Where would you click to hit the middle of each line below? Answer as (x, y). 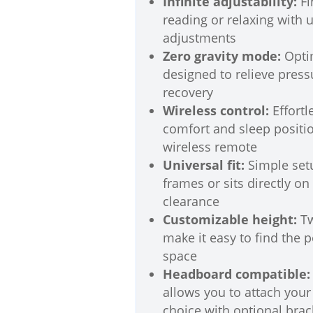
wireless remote (210, 147)
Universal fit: (204, 165)
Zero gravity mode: (222, 56)
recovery (188, 92)
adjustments (200, 38)
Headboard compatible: (237, 274)
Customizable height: (230, 219)
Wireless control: (216, 110)
